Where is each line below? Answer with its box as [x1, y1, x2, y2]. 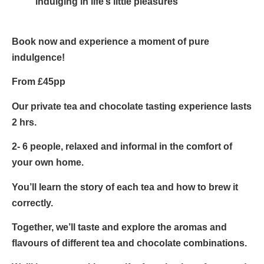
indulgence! [12, 52, 65, 62]
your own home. [12, 157, 84, 168]
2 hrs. [12, 117, 37, 127]
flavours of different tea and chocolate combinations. [12, 237, 247, 248]
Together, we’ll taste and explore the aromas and [12, 222, 227, 232]
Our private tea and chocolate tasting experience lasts [12, 101, 252, 111]
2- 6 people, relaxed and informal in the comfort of [12, 141, 232, 152]
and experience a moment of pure [57, 36, 209, 47]
